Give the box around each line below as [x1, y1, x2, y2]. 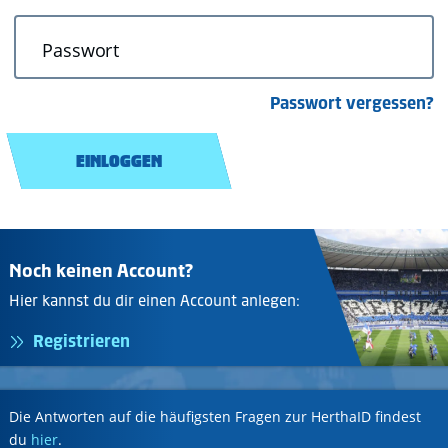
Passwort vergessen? [270, 92, 434, 114]
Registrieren [33, 330, 130, 352]
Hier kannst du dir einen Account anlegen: [9, 291, 300, 310]
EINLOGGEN [76, 150, 162, 172]
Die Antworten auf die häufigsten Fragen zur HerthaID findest [9, 407, 421, 426]
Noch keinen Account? [9, 259, 193, 282]
